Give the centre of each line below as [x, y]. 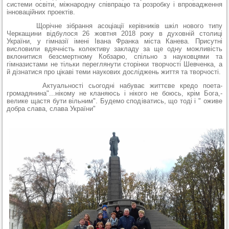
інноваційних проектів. [41, 12]
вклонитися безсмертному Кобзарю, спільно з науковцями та [114, 56]
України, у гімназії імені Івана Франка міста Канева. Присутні [114, 41]
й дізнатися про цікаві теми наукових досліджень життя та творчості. [114, 72]
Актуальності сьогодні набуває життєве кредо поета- [114, 85]
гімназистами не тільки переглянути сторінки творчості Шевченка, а [114, 64]
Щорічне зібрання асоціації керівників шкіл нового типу [114, 26]
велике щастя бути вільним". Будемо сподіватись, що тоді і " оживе [114, 101]
